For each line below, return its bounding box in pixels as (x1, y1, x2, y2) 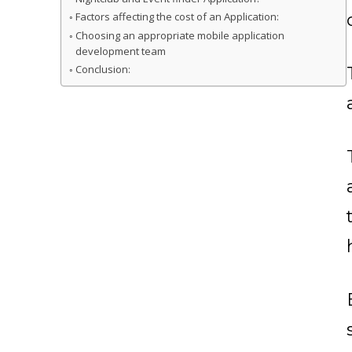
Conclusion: (75, 61, 130, 76)
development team (75, 43, 166, 58)
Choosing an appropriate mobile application (75, 27, 284, 42)
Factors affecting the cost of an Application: (75, 9, 279, 24)
